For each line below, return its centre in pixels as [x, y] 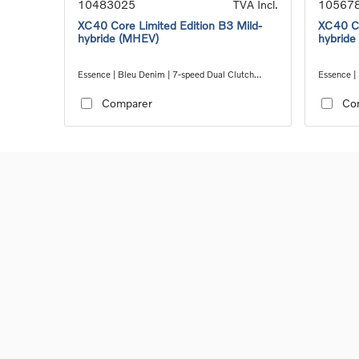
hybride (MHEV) [118, 38]
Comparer [127, 103]
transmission [103, 87]
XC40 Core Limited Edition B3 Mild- [170, 25]
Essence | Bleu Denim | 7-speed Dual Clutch [166, 74]
